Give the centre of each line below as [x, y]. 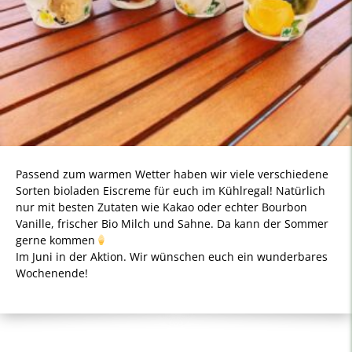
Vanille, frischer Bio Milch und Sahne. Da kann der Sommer [172, 224]
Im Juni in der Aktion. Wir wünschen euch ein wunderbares [172, 257]
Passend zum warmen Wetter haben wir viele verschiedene [172, 174]
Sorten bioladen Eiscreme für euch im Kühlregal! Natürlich [170, 191]
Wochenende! [52, 273]
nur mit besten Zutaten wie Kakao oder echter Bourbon [161, 207]
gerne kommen [55, 240]
